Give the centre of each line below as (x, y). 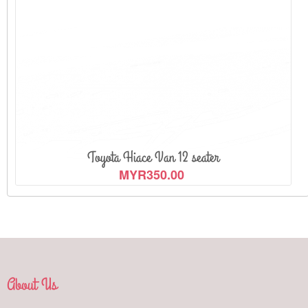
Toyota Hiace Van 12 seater (153, 157)
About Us (32, 284)
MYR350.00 (152, 174)
